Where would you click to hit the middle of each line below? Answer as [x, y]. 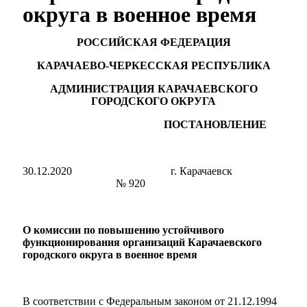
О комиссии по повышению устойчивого [123, 230]
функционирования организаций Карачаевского [142, 242]
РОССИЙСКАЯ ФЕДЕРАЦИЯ [153, 42]
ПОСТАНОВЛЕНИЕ [153, 124]
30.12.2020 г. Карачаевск [140, 171]
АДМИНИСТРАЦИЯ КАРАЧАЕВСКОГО [153, 89]
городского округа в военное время [110, 255]
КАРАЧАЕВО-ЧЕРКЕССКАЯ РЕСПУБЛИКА [153, 65]
